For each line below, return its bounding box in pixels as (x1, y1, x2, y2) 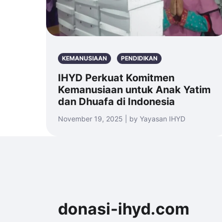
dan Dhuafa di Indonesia (58, 96, 175, 108)
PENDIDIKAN (121, 55, 158, 62)
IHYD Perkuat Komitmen (58, 72, 174, 84)
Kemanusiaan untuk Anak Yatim (58, 84, 211, 96)
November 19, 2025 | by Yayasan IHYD (58, 114, 185, 123)
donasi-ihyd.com (58, 199, 189, 219)
